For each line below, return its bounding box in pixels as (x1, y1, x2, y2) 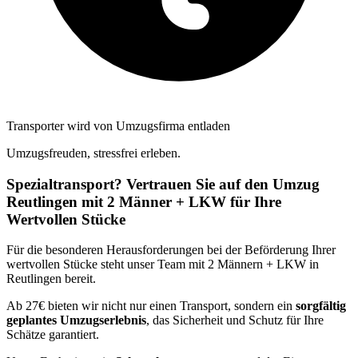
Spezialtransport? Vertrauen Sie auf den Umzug (6, 175, 320, 193)
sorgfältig (296, 299, 346, 313)
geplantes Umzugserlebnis (6, 313, 146, 328)
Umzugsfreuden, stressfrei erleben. (6, 145, 181, 160)
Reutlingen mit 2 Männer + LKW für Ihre (6, 193, 281, 210)
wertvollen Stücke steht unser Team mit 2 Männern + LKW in (6, 257, 319, 272)
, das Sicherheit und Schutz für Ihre (146, 313, 324, 328)
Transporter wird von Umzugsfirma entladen (6, 118, 230, 133)
